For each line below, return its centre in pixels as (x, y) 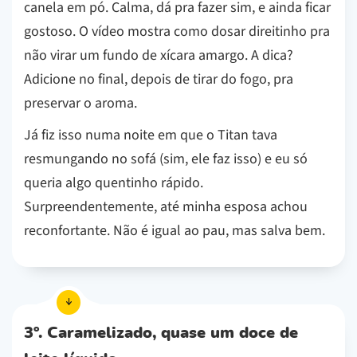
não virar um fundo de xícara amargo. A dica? (159, 56)
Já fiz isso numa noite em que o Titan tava (151, 135)
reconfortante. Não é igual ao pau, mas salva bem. (175, 231)
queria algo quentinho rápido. (114, 183)
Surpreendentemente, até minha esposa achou (166, 207)
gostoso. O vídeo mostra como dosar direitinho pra (177, 32)
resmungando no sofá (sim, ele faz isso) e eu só (166, 159)
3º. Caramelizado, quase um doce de (161, 333)
